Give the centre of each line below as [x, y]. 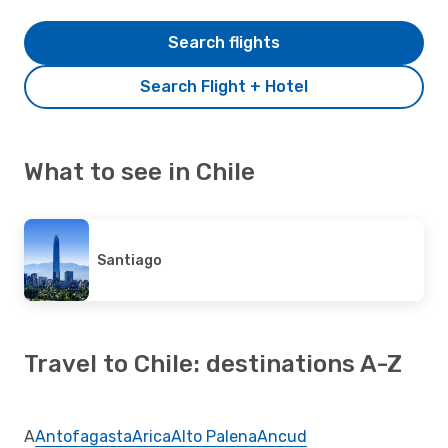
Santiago [129, 260]
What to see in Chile [139, 171]
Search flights [224, 42]
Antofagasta [83, 436]
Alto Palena [214, 436]
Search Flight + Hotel [224, 86]
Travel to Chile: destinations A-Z [213, 363]
